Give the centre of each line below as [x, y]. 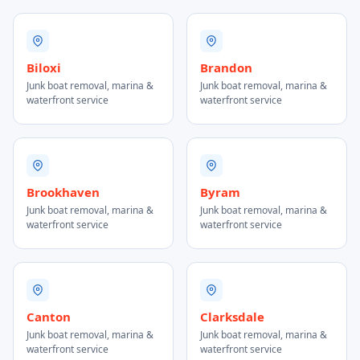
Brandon [226, 67]
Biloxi [44, 67]
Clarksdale [232, 317]
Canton [49, 317]
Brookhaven [63, 192]
